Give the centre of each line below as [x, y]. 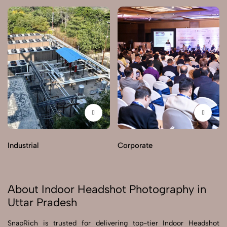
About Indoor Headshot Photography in [107, 190]
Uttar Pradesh [42, 203]
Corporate [135, 146]
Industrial [23, 146]
